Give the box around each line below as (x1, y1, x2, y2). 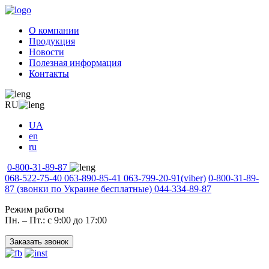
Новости (29, 47, 64, 57)
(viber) (181, 173, 206, 183)
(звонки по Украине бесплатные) (14, 184, 154, 194)
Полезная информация (29, 58, 121, 68)
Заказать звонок (10, 237, 68, 246)
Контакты (29, 68, 69, 79)
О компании (29, 25, 79, 35)
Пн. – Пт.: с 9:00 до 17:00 (5, 215, 107, 225)
